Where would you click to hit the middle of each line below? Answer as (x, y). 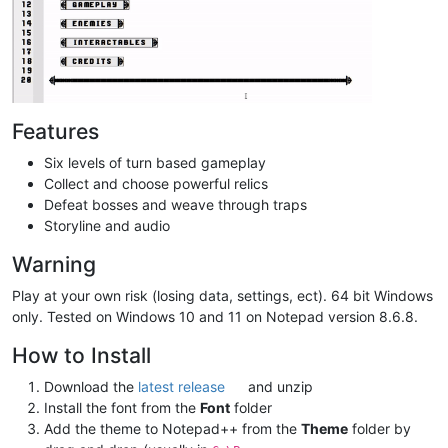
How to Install (81, 354)
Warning (54, 263)
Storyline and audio (107, 225)
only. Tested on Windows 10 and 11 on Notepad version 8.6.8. (215, 316)
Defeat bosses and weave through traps (175, 204)
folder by (379, 428)
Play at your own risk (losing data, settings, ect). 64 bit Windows (222, 295)
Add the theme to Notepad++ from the (172, 428)
